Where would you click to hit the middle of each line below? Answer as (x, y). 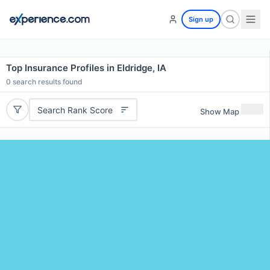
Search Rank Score (75, 110)
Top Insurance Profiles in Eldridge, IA (86, 68)
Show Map (220, 111)
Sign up (201, 19)
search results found (47, 82)
